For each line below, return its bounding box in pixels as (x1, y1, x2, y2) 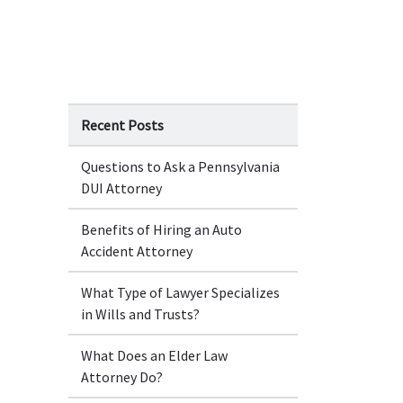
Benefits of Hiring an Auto (81, 220, 242, 239)
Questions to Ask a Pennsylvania (81, 157, 280, 176)
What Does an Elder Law (81, 346, 228, 365)
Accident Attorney (81, 242, 193, 261)
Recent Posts (81, 116, 164, 135)
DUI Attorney (81, 179, 162, 198)
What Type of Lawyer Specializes (81, 283, 280, 302)
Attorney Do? (81, 368, 163, 387)
